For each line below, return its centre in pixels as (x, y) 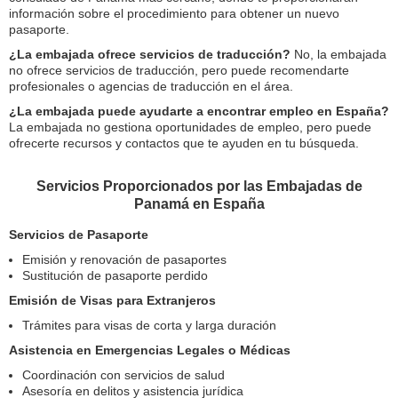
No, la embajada (338, 55)
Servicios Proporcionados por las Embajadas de (199, 187)
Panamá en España (199, 204)
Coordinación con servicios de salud (123, 375)
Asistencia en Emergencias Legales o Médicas (150, 350)
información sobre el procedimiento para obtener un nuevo (174, 14)
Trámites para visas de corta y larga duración (149, 326)
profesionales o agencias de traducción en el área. (151, 87)
